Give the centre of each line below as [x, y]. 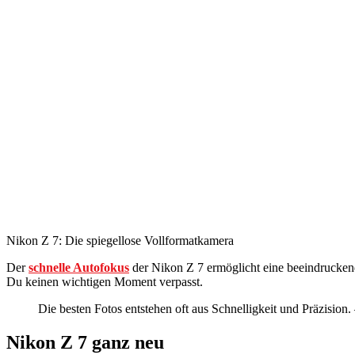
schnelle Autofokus [79, 268]
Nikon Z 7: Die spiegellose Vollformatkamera [120, 241]
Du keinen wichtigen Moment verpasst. [105, 282]
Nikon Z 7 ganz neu [85, 343]
